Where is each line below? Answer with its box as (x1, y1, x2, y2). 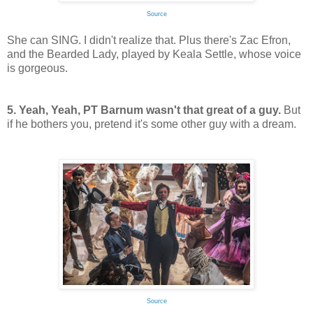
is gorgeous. (7, 62, 68, 75)
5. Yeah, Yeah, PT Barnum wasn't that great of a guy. (7, 104, 281, 117)
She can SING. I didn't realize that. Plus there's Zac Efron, (7, 34, 291, 47)
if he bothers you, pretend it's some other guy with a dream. (7, 118, 296, 131)
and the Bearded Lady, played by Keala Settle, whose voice (7, 48, 301, 61)
